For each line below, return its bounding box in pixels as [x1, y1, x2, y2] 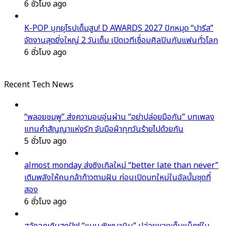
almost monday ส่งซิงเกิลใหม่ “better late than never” [24, 159, 218, 172]
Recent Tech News [4, 78, 74, 91]
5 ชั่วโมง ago [24, 135, 67, 147]
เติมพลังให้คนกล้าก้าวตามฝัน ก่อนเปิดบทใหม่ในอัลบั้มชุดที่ [24, 171, 211, 184]
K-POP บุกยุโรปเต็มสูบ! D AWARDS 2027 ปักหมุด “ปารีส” [24, 22, 213, 34]
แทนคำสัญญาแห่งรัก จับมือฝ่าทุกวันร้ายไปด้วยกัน [24, 123, 184, 135]
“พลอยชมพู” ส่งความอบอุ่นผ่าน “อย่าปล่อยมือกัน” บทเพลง [24, 110, 214, 123]
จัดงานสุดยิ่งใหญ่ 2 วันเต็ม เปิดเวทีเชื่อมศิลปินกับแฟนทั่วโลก [24, 34, 218, 46]
